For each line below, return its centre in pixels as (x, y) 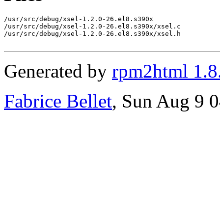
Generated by (58, 71)
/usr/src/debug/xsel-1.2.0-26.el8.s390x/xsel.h (92, 33)
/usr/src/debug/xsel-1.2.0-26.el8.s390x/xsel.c (92, 26)
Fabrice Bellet (58, 101)
